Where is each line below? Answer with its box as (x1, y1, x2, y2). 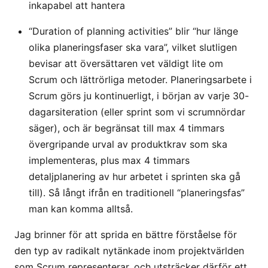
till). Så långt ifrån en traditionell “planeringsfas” (29, 187, 245, 199)
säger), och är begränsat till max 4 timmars (29, 122, 224, 134)
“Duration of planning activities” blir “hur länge (29, 25, 238, 37)
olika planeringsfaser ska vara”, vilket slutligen (29, 41, 237, 53)
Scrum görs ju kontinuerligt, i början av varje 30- (29, 90, 249, 102)
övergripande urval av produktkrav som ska (29, 138, 227, 150)
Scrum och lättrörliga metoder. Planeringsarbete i (29, 74, 252, 86)
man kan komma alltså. (29, 203, 133, 215)
